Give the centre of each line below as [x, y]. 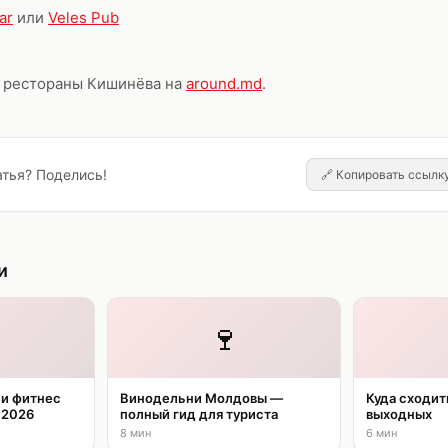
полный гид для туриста [198, 414]
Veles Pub [83, 17]
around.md [224, 83]
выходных [399, 414]
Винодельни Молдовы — [201, 398]
